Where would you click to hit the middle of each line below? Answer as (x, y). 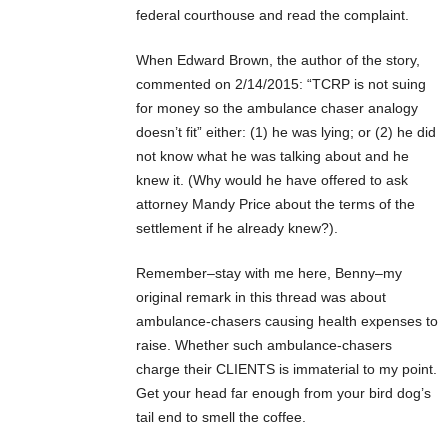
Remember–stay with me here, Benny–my (269, 273)
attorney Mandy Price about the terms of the (275, 204)
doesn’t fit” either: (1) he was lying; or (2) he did (286, 132)
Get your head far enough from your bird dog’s (283, 393)
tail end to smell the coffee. (221, 417)
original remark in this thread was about (261, 297)
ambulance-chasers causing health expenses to (287, 321)
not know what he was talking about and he (272, 156)
